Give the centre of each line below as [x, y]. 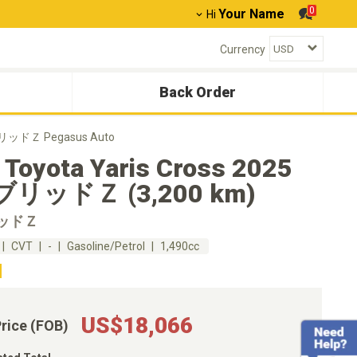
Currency [243, 49]
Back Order [198, 92]
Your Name [251, 14]
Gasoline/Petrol [106, 246]
